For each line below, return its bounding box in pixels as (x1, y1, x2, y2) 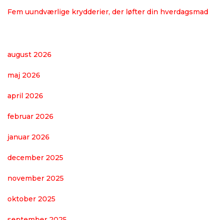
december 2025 (7, 153, 63, 162)
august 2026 (7, 50, 52, 59)
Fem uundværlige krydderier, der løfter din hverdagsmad (7, 7, 208, 16)
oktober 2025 (7, 194, 55, 203)
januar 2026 (7, 132, 50, 141)
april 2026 (7, 91, 43, 100)
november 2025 (7, 173, 64, 183)
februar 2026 (7, 111, 54, 121)
